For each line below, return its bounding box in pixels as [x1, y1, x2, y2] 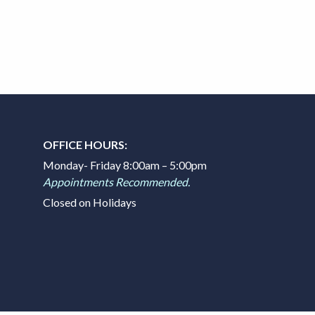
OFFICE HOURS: [42, 137, 127, 151]
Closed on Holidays [42, 195, 136, 209]
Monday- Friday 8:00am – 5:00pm [42, 157, 207, 172]
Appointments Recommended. [42, 174, 190, 188]
